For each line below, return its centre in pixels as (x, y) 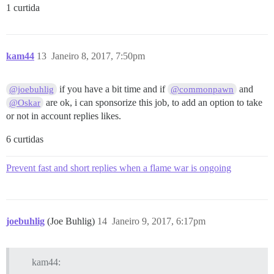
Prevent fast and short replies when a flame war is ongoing (119, 168)
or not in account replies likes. (64, 116)
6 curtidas (25, 139)
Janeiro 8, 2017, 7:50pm (98, 56)
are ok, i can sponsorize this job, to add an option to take (153, 102)
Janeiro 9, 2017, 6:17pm (159, 221)
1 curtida (23, 7)
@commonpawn (202, 89)
